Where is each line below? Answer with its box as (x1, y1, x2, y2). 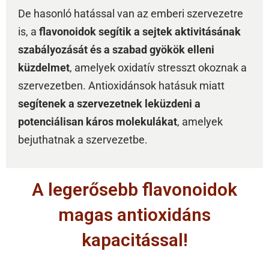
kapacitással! (81, 229, 188, 251)
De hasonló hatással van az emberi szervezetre (18, 7, 243, 20)
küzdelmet (18, 61, 70, 74)
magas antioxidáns (58, 204, 211, 226)
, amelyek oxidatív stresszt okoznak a (70, 61, 247, 74)
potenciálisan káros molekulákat (18, 115, 177, 128)
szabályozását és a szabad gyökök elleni (18, 43, 214, 56)
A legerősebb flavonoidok (32, 179, 237, 201)
